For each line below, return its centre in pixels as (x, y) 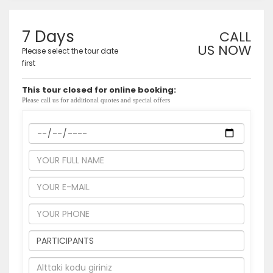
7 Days (48, 37)
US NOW (224, 50)
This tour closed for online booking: (99, 90)
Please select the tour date (70, 51)
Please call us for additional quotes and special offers (96, 100)
